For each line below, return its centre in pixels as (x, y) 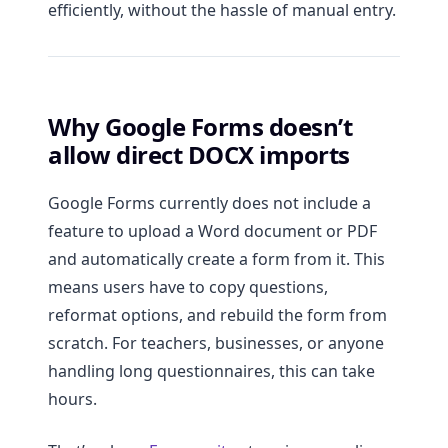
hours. (72, 399)
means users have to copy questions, (188, 287)
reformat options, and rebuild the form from (217, 315)
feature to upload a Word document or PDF (212, 231)
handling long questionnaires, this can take (211, 371)
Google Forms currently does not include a (209, 203)
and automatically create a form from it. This (216, 259)
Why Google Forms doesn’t (200, 127)
